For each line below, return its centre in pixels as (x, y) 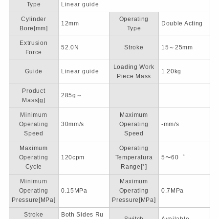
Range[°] (134, 167)
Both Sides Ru (82, 215)
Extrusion (34, 43)
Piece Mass (134, 76)
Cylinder (34, 19)
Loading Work (134, 67)
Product (34, 91)
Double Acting (182, 23)
